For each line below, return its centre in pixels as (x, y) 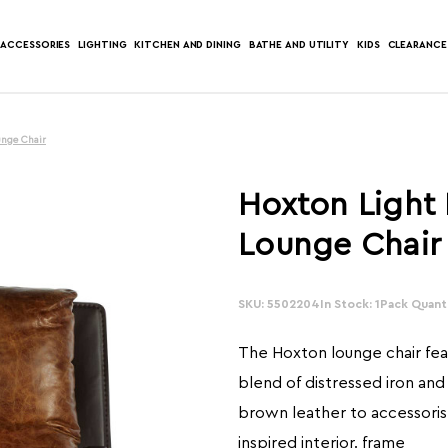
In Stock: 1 (350, 304)
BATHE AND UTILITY (298, 44)
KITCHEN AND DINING (187, 44)
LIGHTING (102, 44)
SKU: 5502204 (279, 304)
